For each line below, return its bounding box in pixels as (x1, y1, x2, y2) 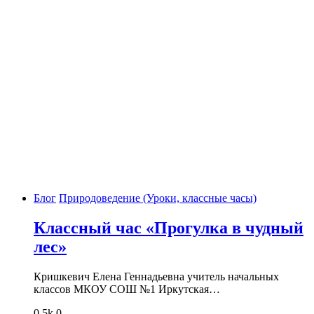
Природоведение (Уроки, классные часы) (59, 191, 257, 204)
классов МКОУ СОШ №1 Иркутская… (34, 282, 220, 295)
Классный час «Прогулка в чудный (34, 218, 303, 237)
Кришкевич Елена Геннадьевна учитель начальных (34, 270, 279, 282)
